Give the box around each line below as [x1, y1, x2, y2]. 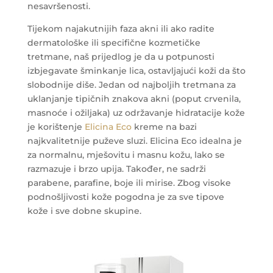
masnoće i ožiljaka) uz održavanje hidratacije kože [27, 107, 245, 119]
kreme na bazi [131, 121, 197, 133]
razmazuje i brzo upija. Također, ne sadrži [27, 163, 206, 175]
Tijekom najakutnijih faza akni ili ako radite [27, 23, 214, 35]
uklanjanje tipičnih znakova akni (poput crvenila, [27, 93, 241, 105]
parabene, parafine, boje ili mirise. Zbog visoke [27, 177, 231, 189]
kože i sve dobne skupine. [27, 205, 141, 217]
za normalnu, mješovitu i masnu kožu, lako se [27, 149, 225, 161]
